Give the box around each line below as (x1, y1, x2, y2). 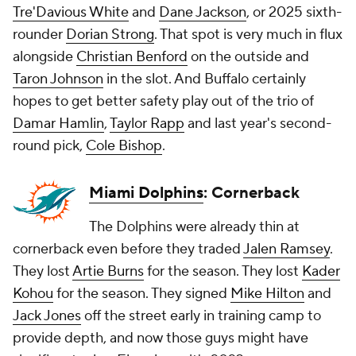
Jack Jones (13, 307, 81, 325)
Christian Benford (76, 48, 188, 66)
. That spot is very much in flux (154, 25, 342, 44)
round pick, (13, 137, 86, 155)
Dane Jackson (159, 3, 246, 21)
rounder (13, 25, 66, 44)
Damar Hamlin (13, 114, 104, 133)
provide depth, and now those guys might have (13, 329, 308, 347)
